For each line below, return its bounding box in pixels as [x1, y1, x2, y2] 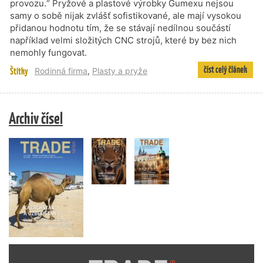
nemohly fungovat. [10, 47, 87, 58]
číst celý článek [203, 63, 247, 76]
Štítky [10, 65, 28, 77]
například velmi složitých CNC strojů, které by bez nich [10, 35, 237, 46]
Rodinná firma [35, 66, 87, 76]
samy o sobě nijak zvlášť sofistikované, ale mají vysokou [10, 10, 241, 21]
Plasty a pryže [92, 66, 147, 76]
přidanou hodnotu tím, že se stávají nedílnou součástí [10, 22, 231, 33]
